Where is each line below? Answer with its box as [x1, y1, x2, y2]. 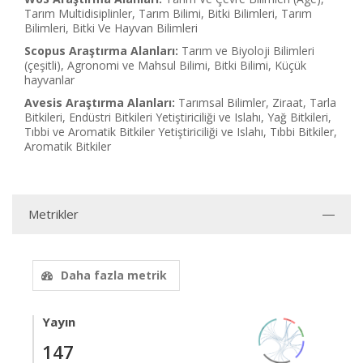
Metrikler [28, 206, 79, 222]
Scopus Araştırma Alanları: [24, 43, 178, 58]
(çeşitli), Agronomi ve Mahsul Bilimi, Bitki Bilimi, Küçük [24, 58, 306, 73]
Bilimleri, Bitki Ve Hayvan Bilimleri [24, 20, 198, 36]
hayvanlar [24, 72, 75, 88]
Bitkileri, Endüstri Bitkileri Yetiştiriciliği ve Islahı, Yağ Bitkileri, [24, 109, 331, 125]
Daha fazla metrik [61, 267, 167, 283]
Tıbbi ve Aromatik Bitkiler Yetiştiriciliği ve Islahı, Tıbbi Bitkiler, [24, 124, 337, 139]
